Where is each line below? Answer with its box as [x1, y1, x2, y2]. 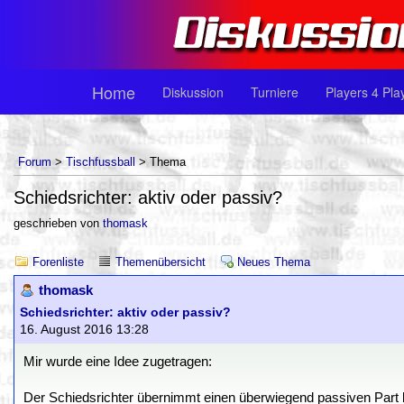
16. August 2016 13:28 [20, 323, 149, 336]
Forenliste [32, 255, 84, 269]
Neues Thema [237, 255, 310, 269]
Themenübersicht [115, 255, 206, 269]
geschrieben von [14, 216, 103, 230]
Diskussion [162, 83, 224, 101]
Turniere [251, 83, 298, 101]
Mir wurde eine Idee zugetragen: [23, 354, 212, 369]
